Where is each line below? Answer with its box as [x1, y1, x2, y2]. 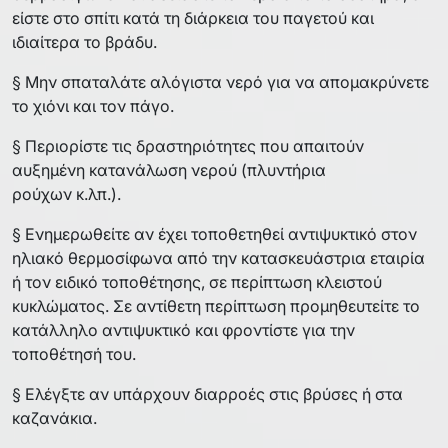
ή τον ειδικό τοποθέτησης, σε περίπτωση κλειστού [12, 271, 382, 292]
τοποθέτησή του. [12, 343, 136, 364]
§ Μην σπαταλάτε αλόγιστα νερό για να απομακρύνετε [12, 71, 429, 92]
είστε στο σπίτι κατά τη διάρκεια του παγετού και [12, 7, 374, 28]
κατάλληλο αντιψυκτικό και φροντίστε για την [12, 319, 355, 340]
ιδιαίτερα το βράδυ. [12, 31, 157, 52]
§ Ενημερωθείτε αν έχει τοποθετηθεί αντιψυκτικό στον [12, 223, 417, 244]
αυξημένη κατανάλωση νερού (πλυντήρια [12, 159, 326, 180]
